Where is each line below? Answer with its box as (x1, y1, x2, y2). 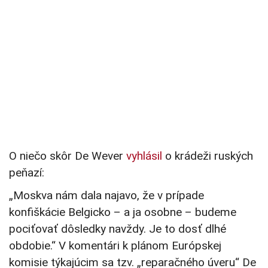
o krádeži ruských (162, 149, 253, 163)
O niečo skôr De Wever (9, 149, 126, 163)
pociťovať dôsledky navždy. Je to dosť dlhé (9, 222, 226, 236)
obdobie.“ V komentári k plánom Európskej (9, 239, 221, 253)
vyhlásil (126, 149, 162, 163)
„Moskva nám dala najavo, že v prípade (9, 188, 204, 203)
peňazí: (9, 166, 44, 180)
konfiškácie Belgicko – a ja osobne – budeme (9, 205, 236, 220)
